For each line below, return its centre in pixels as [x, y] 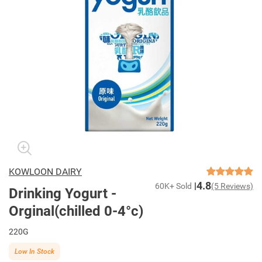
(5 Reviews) [232, 186]
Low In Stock [35, 251]
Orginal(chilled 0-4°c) [76, 211]
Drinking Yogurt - [63, 194]
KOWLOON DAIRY [45, 172]
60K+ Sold [173, 186]
